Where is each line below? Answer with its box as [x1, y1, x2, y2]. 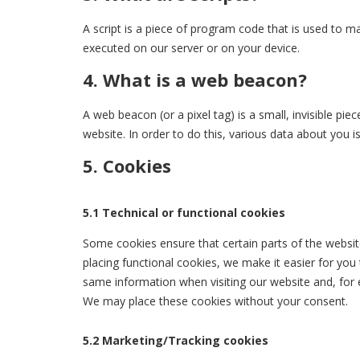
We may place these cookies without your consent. [83, 292, 348, 309]
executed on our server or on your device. [83, 40, 300, 56]
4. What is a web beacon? [83, 67, 307, 92]
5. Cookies [83, 153, 171, 178]
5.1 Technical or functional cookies [83, 205, 285, 221]
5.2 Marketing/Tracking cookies [83, 332, 268, 348]
